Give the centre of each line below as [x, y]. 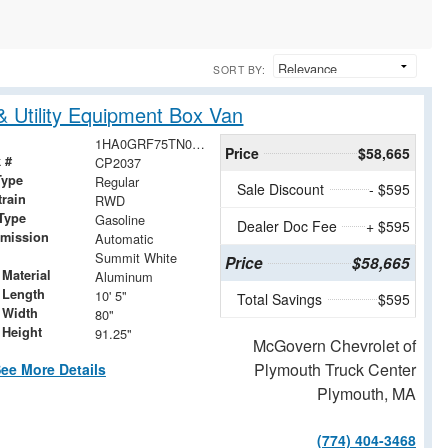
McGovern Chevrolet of [334, 345]
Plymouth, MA [366, 393]
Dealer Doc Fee [286, 225]
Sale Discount [280, 188]
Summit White [136, 257]
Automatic [124, 238]
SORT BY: [239, 69]
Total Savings [279, 298]
